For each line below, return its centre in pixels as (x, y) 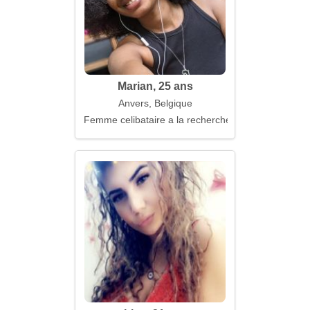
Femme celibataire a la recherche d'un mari (179, 120)
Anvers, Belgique (155, 103)
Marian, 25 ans (155, 86)
